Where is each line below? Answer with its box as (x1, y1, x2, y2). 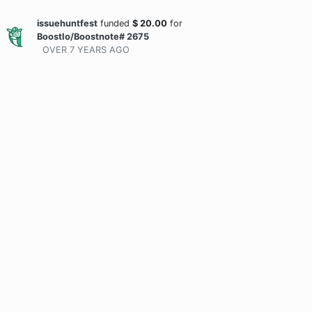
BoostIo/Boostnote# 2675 (37, 31, 149, 42)
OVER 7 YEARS (42, 45, 107, 55)
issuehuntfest (37, 18, 97, 29)
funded (97, 18, 132, 29)
